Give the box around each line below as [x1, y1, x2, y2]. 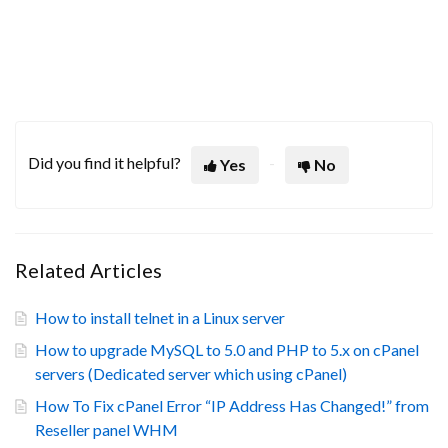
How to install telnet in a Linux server [35, 308, 285, 328]
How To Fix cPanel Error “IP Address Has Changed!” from [35, 396, 429, 416]
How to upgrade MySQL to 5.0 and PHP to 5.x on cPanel [35, 340, 419, 360]
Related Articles [15, 258, 162, 283]
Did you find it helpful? [28, 153, 181, 173]
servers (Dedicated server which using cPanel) [35, 364, 347, 384]
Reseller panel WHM [35, 420, 178, 440]
